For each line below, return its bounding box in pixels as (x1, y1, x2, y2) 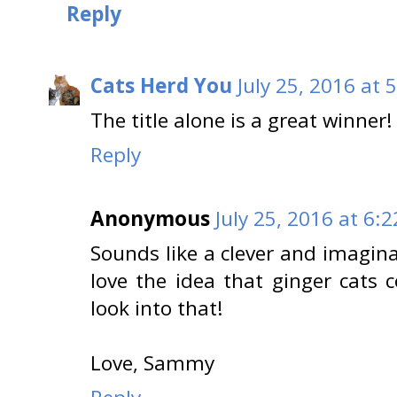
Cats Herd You (90, 71, 232, 99)
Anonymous (90, 205, 210, 232)
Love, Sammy (90, 349, 214, 377)
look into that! (90, 294, 223, 322)
